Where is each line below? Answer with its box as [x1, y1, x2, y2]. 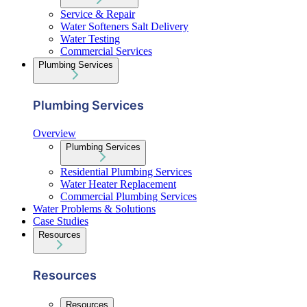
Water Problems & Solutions [33, 203, 156, 215]
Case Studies [33, 215, 88, 228]
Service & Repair [60, 8, 135, 21]
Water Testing [60, 33, 120, 45]
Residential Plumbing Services [60, 166, 192, 178]
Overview [33, 127, 76, 140]
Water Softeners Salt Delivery [60, 21, 188, 33]
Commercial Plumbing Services [60, 191, 197, 203]
